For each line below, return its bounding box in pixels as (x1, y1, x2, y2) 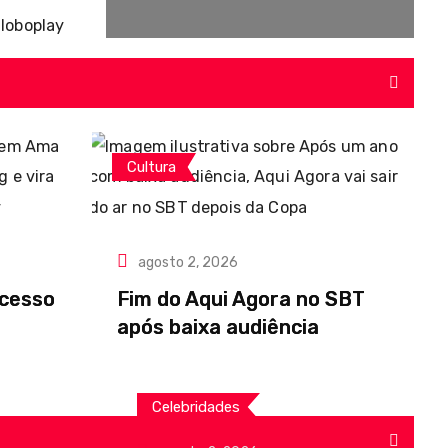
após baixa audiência (117, 315, 319, 339)
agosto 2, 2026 (138, 254, 238, 271)
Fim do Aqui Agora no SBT (117, 287, 365, 311)
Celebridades (152, 398, 240, 416)
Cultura (127, 158, 176, 176)
